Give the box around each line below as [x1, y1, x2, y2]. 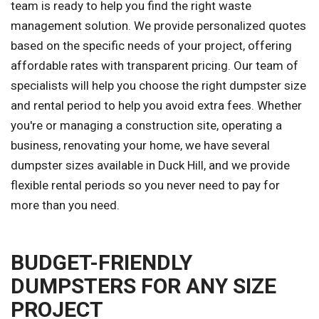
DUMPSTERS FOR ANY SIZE [11, 273, 276, 299]
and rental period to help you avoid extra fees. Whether [11, 98, 302, 113]
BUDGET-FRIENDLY [11, 250, 192, 276]
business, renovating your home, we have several [11, 138, 270, 153]
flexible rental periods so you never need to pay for [11, 178, 280, 193]
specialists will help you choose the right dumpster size [11, 78, 306, 93]
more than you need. [11, 198, 120, 213]
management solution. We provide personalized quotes [11, 19, 306, 33]
